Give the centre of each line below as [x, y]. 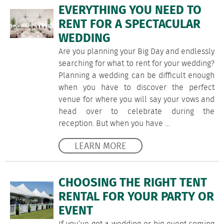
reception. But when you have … [114, 124]
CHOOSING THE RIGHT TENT [133, 183]
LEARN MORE [100, 146]
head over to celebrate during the [137, 112]
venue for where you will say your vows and [137, 100]
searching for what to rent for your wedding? [137, 64]
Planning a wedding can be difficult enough [137, 76]
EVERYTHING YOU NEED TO [130, 11]
